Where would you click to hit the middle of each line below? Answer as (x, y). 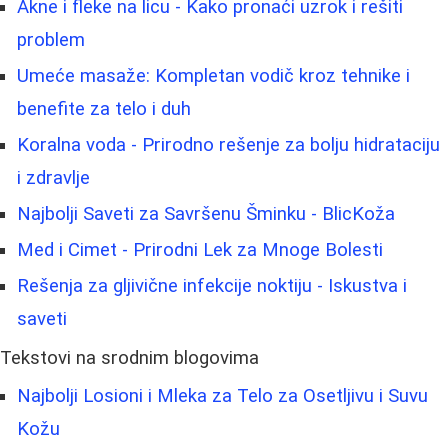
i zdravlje (53, 178)
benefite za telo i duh (104, 109)
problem (51, 40)
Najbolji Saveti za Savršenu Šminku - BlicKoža (206, 214)
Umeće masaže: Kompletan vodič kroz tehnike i (213, 76)
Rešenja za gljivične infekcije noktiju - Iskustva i (212, 286)
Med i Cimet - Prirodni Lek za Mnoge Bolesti (200, 250)
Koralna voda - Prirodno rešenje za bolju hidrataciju (228, 145)
